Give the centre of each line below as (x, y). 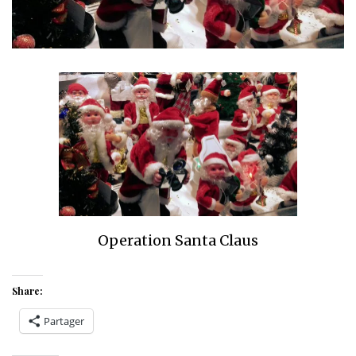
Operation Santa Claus (178, 240)
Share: (27, 290)
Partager (64, 321)
